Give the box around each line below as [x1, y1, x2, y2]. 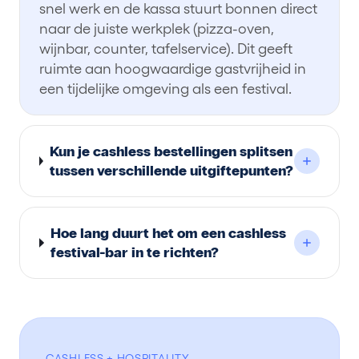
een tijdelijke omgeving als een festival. [39, 80, 292, 97]
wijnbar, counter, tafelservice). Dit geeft [39, 40, 292, 57]
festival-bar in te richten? [50, 244, 220, 261]
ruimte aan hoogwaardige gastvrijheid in [39, 60, 306, 77]
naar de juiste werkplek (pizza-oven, [39, 20, 274, 37]
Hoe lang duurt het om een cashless [50, 224, 287, 242]
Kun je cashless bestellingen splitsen [50, 143, 293, 160]
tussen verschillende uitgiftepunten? [50, 162, 294, 179]
